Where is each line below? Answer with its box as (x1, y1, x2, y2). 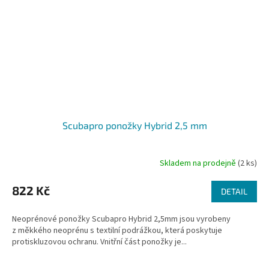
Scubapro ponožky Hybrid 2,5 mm (62, 119, 207, 131)
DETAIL (221, 186, 247, 197)
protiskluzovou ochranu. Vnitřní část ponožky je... (12, 236, 187, 249)
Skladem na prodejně (160, 157, 238, 169)
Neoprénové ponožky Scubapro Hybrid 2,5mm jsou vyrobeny (12, 213, 231, 226)
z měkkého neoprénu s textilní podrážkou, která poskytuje (12, 225, 222, 237)
